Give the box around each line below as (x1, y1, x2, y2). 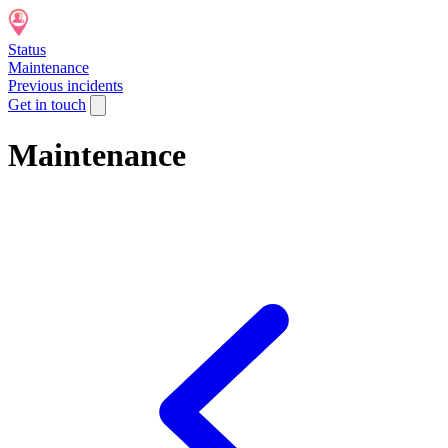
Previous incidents (8, 77, 123, 94)
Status (8, 41, 46, 58)
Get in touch (8, 96, 86, 113)
